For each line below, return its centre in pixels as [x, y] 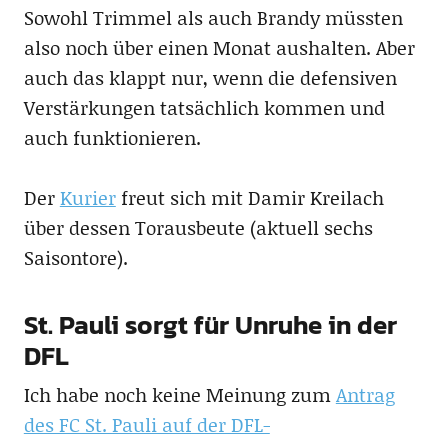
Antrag [365, 395]
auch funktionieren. [112, 138]
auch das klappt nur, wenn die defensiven [210, 78]
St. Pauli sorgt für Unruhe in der [210, 325]
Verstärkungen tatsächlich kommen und [204, 108]
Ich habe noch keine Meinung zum [179, 395]
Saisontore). [75, 258]
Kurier [87, 198]
